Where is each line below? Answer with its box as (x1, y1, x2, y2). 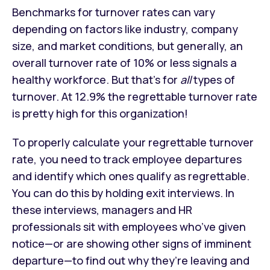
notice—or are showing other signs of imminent (12, 236, 251, 251)
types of (191, 72, 235, 87)
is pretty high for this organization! (12, 105, 188, 121)
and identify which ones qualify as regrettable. (12, 168, 250, 183)
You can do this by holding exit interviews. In (12, 185, 234, 200)
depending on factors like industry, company (12, 21, 238, 36)
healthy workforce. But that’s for (12, 72, 180, 87)
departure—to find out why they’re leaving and (12, 253, 250, 268)
